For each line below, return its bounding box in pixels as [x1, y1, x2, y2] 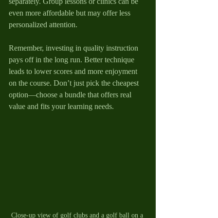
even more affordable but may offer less [9, 8, 132, 17]
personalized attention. [9, 20, 77, 29]
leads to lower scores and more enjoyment [9, 67, 139, 75]
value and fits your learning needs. [9, 102, 114, 110]
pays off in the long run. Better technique [9, 55, 136, 64]
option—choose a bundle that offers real [9, 90, 133, 99]
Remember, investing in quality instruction [9, 43, 140, 52]
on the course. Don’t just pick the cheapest [9, 78, 141, 87]
